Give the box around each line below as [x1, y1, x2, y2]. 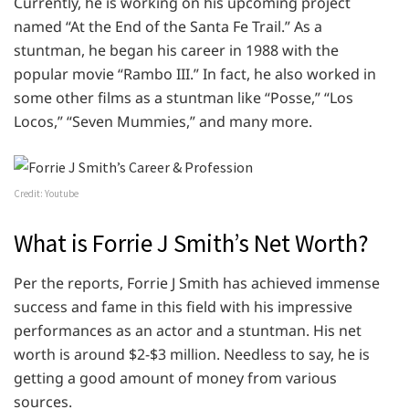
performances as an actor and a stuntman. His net [14, 320, 362, 341]
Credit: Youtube [14, 186, 79, 200]
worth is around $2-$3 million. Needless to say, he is [14, 344, 370, 365]
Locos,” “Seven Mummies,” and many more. [14, 110, 316, 131]
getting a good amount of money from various [14, 368, 337, 389]
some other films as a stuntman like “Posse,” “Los [14, 87, 353, 108]
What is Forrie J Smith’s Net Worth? [14, 226, 369, 258]
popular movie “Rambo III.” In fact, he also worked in [14, 63, 376, 84]
